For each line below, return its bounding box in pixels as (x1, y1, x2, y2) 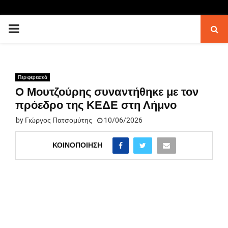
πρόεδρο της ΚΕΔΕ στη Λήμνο (15, 99, 177, 111)
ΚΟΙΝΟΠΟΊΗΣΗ (52, 140, 102, 149)
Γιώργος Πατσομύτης (25, 116, 92, 124)
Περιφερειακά (18, 74, 47, 80)
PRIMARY (8, 21, 60, 36)
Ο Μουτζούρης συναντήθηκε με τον (15, 85, 198, 98)
